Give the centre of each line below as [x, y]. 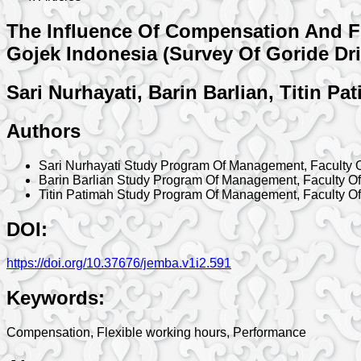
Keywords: [56, 298]
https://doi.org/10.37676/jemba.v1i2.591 [119, 263]
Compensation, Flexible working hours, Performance [156, 333]
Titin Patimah [78, 194]
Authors [44, 131]
